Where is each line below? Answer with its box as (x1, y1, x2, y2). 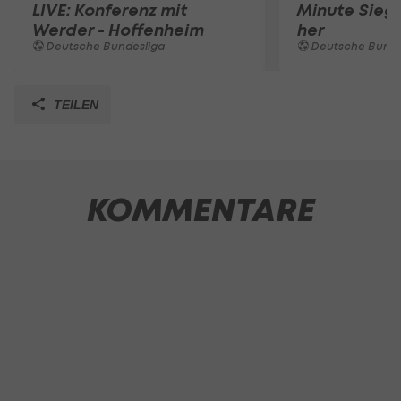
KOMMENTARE (86, 190, 315, 231)
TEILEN (50, 98, 98, 112)
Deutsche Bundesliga (44, 39, 166, 53)
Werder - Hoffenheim (32, 20, 204, 40)
